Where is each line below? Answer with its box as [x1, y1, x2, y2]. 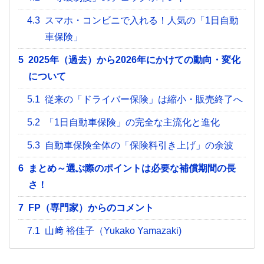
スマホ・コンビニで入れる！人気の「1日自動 [45, 15, 239, 26]
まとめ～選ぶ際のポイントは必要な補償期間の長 [28, 163, 236, 174]
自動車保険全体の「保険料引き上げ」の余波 [45, 140, 233, 151]
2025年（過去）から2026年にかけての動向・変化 [28, 55, 240, 65]
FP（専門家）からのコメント [28, 203, 154, 213]
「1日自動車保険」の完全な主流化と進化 [45, 117, 220, 128]
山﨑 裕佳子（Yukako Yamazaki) [45, 226, 181, 236]
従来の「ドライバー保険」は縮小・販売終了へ [45, 94, 243, 105]
